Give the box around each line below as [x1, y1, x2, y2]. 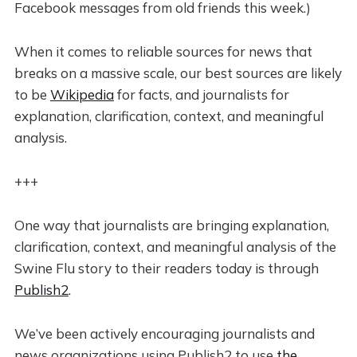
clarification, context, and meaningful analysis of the [14, 238, 336, 255]
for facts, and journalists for [113, 86, 289, 103]
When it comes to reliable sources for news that [14, 43, 312, 60]
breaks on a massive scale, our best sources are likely [14, 65, 342, 81]
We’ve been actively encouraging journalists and [14, 325, 315, 342]
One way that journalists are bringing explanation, [14, 217, 329, 233]
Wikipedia [49, 86, 114, 103]
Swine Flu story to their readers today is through [14, 260, 319, 277]
